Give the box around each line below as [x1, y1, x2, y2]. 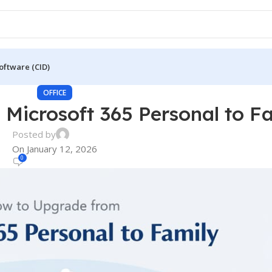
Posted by [12, 128, 56, 140]
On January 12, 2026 [12, 143, 97, 155]
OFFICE [42, 87, 66, 98]
